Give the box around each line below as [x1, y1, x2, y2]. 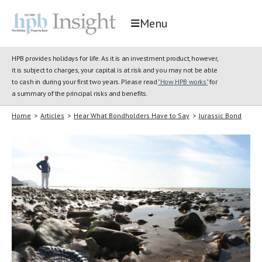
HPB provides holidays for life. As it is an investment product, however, [12, 54, 218, 63]
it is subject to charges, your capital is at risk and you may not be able [12, 65, 218, 74]
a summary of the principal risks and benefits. [12, 89, 148, 98]
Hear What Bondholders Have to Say [74, 111, 189, 120]
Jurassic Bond [199, 111, 242, 120]
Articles [40, 111, 64, 120]
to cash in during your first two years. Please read [12, 77, 158, 86]
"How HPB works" [158, 77, 208, 86]
